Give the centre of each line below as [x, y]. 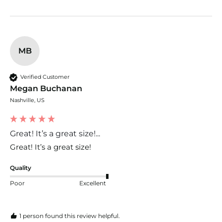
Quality [21, 167]
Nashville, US [27, 100]
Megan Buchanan [46, 88]
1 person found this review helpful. [70, 216]
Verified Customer [45, 77]
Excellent [93, 183]
